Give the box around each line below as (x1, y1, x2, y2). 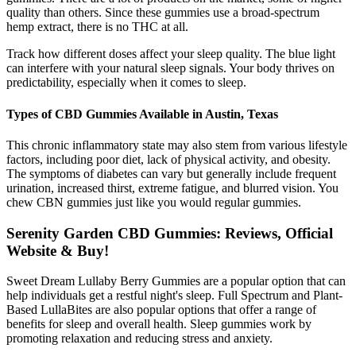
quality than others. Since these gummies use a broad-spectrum (6, 6, 319, 20)
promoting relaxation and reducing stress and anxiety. (6, 331, 273, 346)
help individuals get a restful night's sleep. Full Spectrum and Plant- (6, 288, 342, 303)
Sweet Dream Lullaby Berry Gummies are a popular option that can (6, 274, 346, 288)
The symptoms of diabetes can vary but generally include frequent (6, 166, 336, 180)
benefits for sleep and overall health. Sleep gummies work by (6, 317, 311, 331)
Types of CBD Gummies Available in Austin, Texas (6, 106, 278, 121)
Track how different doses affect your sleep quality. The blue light (6, 47, 335, 61)
